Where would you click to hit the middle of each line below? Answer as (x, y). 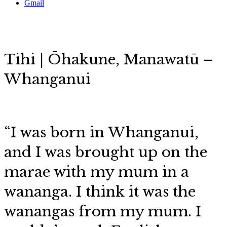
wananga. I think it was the (100, 192)
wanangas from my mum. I (103, 212)
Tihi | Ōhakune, (64, 60)
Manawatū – (168, 60)
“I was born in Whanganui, (101, 133)
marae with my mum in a (97, 172)
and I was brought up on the (106, 152)
